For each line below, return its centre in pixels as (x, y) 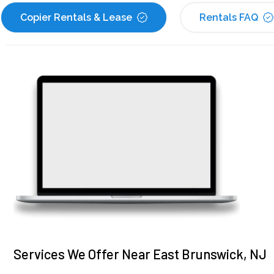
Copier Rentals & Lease (76, 18)
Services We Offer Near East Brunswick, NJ (140, 254)
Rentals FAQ (229, 18)
